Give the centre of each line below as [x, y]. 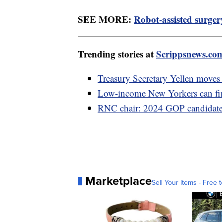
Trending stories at [117, 54]
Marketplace [118, 181]
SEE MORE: [106, 19]
